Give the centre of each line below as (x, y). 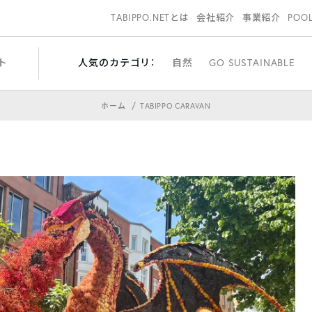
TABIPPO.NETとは (150, 18)
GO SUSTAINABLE (252, 62)
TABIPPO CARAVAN (175, 106)
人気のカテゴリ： (117, 62)
